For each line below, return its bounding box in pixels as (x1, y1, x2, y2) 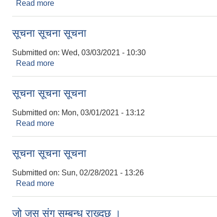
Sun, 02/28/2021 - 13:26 (62, 168, 144, 177)
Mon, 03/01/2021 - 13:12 (62, 108, 145, 117)
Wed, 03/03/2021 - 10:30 (62, 48, 146, 57)
